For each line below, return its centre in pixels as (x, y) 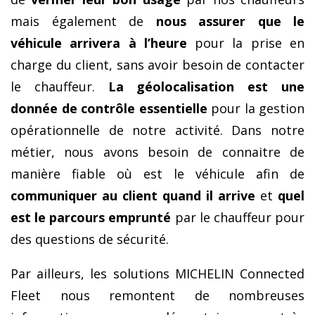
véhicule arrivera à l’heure (99, 43)
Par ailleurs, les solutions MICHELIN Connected (157, 273)
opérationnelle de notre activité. (117, 130)
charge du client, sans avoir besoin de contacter (157, 64)
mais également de (83, 21)
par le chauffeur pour (238, 217)
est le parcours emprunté (91, 217)
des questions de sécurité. (90, 239)
